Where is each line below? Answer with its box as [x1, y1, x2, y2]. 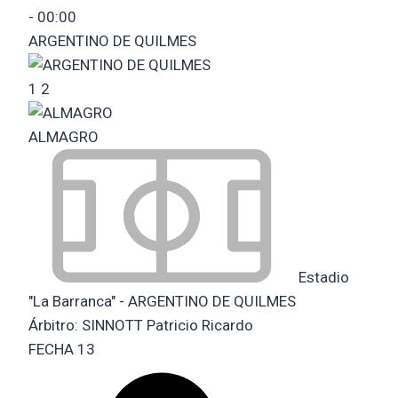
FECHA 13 [28, 339, 95, 358]
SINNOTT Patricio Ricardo [82, 315, 253, 334]
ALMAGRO [28, 127, 99, 146]
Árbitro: [28, 315, 82, 334]
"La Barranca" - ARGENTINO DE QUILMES [28, 291, 296, 310]
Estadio [295, 267, 349, 286]
